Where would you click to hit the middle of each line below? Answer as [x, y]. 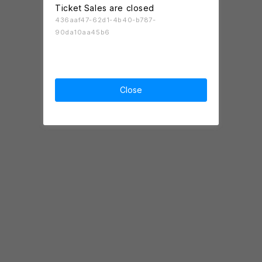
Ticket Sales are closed [105, 8]
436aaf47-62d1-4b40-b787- [106, 20]
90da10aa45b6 [82, 32]
